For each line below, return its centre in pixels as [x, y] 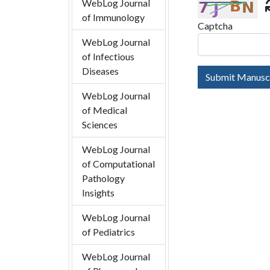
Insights [98, 193]
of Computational [118, 164]
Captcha [215, 26]
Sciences [100, 125]
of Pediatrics [108, 232]
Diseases [100, 71]
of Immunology [113, 17]
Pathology [103, 178]
